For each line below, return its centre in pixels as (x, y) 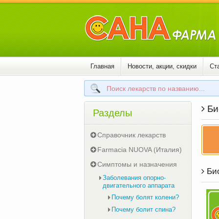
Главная (102, 66)
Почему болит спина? (143, 209)
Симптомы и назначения (137, 164)
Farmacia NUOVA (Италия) (140, 150)
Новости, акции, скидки (162, 66)
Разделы (112, 113)
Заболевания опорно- (134, 178)
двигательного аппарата (139, 186)
